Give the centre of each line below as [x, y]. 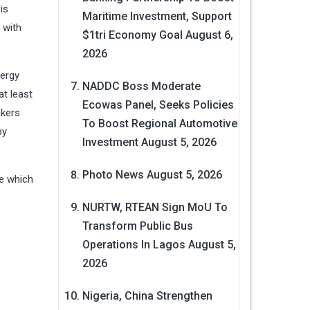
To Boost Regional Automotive [159, 124]
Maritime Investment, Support [157, 17]
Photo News [113, 175]
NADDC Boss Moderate [141, 86]
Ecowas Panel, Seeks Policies [158, 105]
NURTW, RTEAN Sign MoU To [155, 208]
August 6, [209, 35]
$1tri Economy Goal [132, 35]
